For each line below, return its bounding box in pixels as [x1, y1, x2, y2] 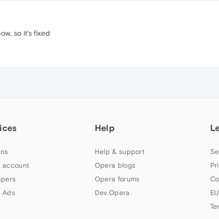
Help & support [94, 148, 145, 155]
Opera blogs [94, 161, 136, 169]
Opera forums [94, 175, 140, 183]
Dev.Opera [94, 189, 130, 197]
